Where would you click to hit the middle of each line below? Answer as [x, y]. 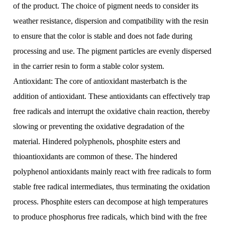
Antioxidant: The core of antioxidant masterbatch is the [100, 81]
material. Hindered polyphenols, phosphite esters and [97, 141]
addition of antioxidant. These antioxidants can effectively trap [112, 96]
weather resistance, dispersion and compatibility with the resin [111, 21]
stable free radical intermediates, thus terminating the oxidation [112, 187]
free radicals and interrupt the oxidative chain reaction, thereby [112, 111]
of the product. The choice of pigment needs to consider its [106, 6]
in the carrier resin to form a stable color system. [89, 66]
